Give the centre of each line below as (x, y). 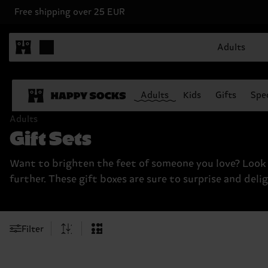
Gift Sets (51, 137)
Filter (33, 229)
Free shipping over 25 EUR (70, 12)
